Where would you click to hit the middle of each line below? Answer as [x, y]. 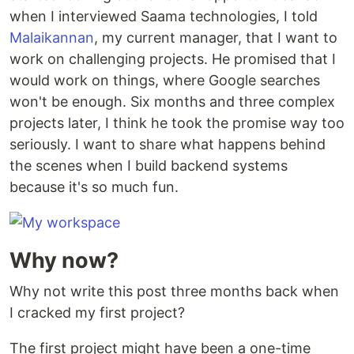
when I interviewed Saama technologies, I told [164, 16]
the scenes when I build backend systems [149, 166]
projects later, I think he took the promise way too [177, 123]
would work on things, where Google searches [165, 80]
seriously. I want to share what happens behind [168, 144]
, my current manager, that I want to [216, 38]
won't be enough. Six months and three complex [172, 102]
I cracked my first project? [97, 313]
